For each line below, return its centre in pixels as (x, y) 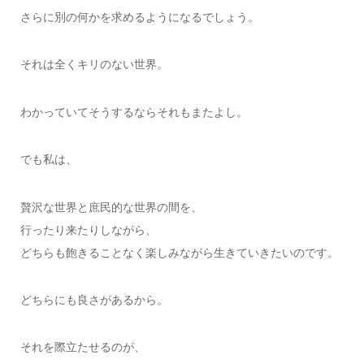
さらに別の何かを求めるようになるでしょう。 (139, 17)
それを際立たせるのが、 (82, 347)
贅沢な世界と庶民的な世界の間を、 (111, 207)
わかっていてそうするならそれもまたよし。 (134, 112)
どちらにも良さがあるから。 (94, 299)
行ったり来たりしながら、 (88, 230)
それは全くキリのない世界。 (94, 65)
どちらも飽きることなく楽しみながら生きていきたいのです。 (179, 252)
